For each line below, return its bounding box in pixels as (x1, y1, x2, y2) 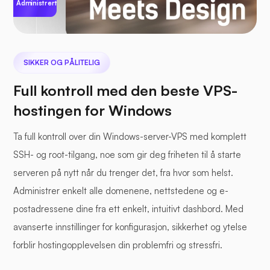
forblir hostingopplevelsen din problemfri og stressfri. (13, 239, 222, 251)
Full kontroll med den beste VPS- (13, 81, 237, 100)
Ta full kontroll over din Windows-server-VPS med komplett (13, 131, 246, 143)
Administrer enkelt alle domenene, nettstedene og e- (13, 185, 228, 197)
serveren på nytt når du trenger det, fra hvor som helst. (13, 167, 233, 179)
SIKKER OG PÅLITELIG (24, 58, 100, 67)
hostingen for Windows (13, 101, 172, 120)
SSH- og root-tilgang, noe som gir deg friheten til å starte (13, 149, 241, 161)
